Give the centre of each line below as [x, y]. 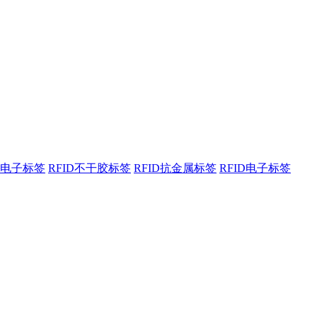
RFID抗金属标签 [175, 168]
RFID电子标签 [255, 168]
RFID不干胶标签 [90, 168]
